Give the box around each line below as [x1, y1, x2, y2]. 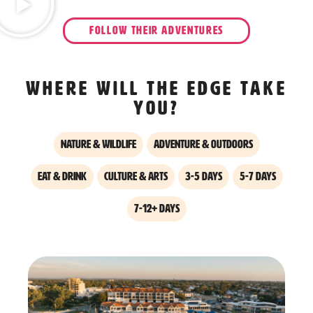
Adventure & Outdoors [153, 138, 253, 151]
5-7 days [239, 170, 276, 183]
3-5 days [184, 170, 222, 183]
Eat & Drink [37, 170, 87, 183]
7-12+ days [133, 203, 180, 215]
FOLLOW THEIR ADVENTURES [89, 24, 224, 37]
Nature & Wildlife [60, 138, 136, 151]
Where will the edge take [26, 78, 287, 100]
